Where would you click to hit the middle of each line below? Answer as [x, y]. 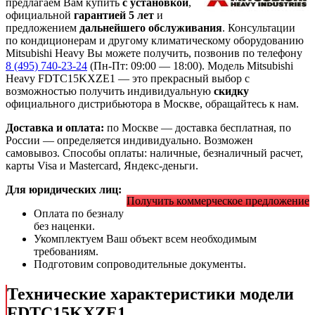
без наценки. [64, 226]
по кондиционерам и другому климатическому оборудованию [155, 41]
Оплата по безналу [79, 214]
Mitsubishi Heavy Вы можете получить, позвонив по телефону [154, 53]
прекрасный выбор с [200, 79]
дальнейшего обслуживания [151, 28]
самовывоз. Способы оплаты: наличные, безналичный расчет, [154, 153]
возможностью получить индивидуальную [110, 91]
